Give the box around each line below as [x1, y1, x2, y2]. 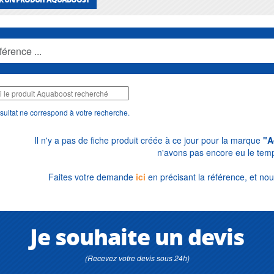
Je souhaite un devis [30, 221, 244, 252]
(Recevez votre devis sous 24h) [84, 253, 190, 263]
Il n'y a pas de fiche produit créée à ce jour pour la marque [34, 134, 263, 146]
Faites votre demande [48, 171, 136, 183]
